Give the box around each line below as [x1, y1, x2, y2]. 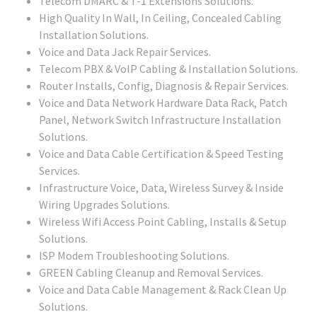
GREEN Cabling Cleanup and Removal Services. [39, 265, 263, 280]
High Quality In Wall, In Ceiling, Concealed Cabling [39, 11, 282, 25]
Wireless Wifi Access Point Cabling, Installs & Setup [39, 214, 287, 229]
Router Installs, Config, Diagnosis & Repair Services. [39, 79, 289, 93]
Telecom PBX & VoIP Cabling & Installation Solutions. [39, 62, 298, 76]
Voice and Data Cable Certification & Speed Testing [39, 146, 284, 161]
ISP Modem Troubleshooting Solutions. [39, 248, 229, 263]
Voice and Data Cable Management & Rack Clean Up [39, 282, 287, 297]
